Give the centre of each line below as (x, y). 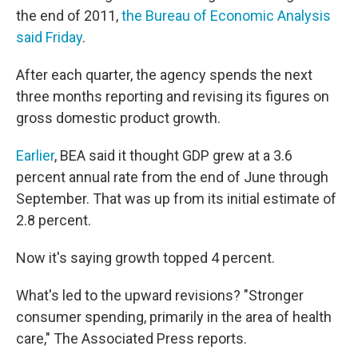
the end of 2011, (69, 15)
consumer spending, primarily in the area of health (174, 316)
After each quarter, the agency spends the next (164, 74)
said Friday (49, 37)
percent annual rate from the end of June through (172, 177)
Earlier (35, 155)
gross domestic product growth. (118, 117)
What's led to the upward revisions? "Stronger (160, 295)
